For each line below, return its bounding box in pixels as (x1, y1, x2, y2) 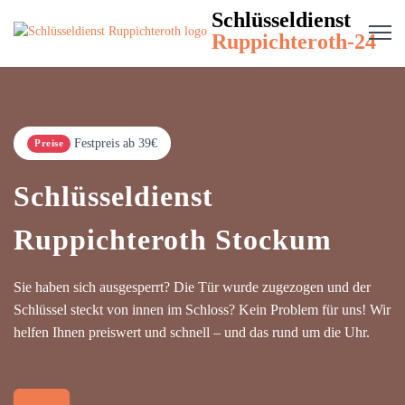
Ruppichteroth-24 (212, 30, 376, 53)
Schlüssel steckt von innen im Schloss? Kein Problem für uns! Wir (14, 302, 391, 317)
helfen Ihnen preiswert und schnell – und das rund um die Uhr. (14, 325, 370, 340)
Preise (34, 137, 63, 148)
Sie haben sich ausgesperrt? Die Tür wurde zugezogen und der (14, 279, 371, 295)
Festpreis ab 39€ (74, 137, 157, 150)
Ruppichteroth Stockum (14, 223, 332, 256)
